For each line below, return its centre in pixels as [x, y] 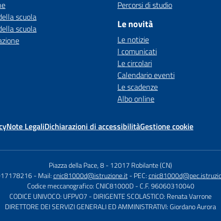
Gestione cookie [167, 126]
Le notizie [133, 39]
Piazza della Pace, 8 [76, 165]
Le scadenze [138, 87]
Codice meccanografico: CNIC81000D [80, 186]
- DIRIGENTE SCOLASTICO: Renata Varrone [150, 196]
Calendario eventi [146, 75]
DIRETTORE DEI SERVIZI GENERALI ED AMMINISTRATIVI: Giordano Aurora [110, 206]
